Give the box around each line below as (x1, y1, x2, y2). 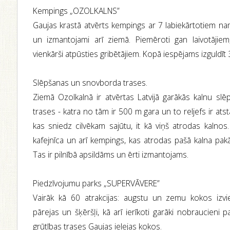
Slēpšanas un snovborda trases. (32, 77, 147, 88)
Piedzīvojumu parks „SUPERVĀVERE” (32, 178, 160, 189)
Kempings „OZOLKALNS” (32, 5, 120, 16)
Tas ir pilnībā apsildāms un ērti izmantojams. (32, 149, 188, 160)
